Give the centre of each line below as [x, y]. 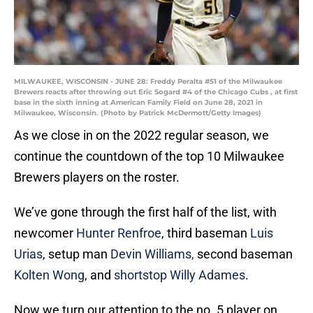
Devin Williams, [152, 254]
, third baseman [206, 233]
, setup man [77, 254]
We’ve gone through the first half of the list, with [145, 212]
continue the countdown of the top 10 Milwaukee [149, 156]
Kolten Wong [49, 275]
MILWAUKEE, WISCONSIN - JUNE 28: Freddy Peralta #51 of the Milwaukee [148, 82]
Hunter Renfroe [119, 233]
